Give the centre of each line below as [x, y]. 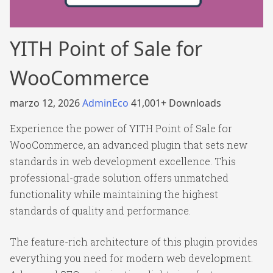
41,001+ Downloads [176, 103]
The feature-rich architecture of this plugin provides [134, 242]
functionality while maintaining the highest [114, 194]
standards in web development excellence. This [123, 161]
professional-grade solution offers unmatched [119, 178]
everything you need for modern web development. [131, 258]
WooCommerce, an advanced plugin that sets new [129, 145]
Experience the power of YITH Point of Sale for [121, 128]
